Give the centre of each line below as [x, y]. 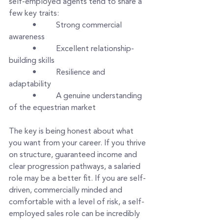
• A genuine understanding [76, 96]
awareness [27, 37]
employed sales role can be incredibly [75, 214]
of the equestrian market [52, 108]
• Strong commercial [66, 25]
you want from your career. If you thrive [78, 143]
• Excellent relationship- [71, 49]
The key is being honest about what [72, 131]
